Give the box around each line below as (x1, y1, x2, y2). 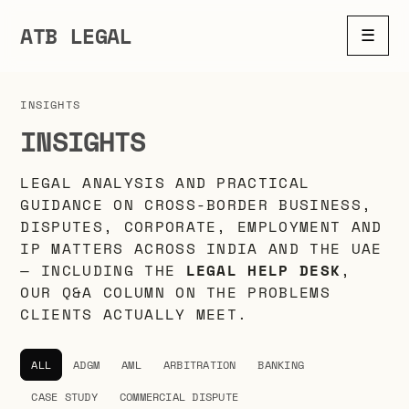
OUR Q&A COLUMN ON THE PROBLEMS (20, 281, 330, 303)
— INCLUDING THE (20, 259, 186, 281)
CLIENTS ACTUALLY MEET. (20, 303, 248, 325)
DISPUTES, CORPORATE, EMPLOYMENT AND (20, 215, 383, 237)
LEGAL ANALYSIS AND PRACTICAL (20, 172, 310, 194)
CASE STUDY (31, 389, 98, 404)
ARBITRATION (163, 357, 236, 372)
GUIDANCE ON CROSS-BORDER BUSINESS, (20, 194, 372, 215)
